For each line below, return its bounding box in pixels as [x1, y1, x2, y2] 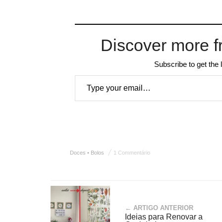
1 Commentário [113, 150, 150, 156]
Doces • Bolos [70, 150, 104, 156]
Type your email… [74, 70, 100, 79]
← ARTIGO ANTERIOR [125, 204, 193, 212]
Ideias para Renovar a [125, 213, 203, 221]
